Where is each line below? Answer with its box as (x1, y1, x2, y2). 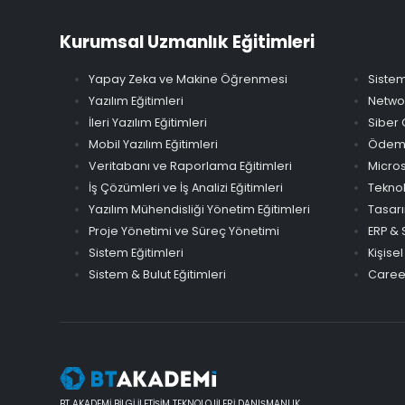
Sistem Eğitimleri (89, 245, 184, 261)
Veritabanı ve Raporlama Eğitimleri (89, 158, 292, 174)
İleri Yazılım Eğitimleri (89, 115, 207, 131)
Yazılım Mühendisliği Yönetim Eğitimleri (89, 202, 310, 218)
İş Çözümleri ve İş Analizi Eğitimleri (89, 180, 283, 196)
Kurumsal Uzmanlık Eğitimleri (60, 30, 315, 55)
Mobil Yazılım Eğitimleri (89, 137, 218, 153)
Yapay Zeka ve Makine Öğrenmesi (89, 71, 287, 88)
